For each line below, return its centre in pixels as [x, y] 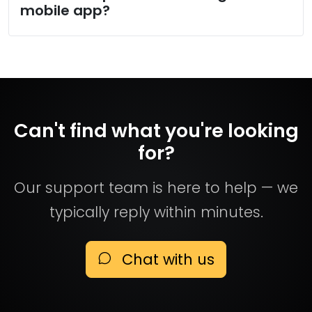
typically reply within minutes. [156, 212]
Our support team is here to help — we [156, 188]
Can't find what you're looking [156, 131]
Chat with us [166, 259]
